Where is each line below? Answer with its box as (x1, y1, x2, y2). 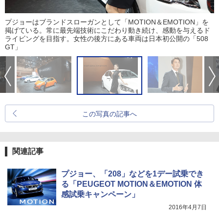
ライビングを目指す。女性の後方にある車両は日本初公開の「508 (5, 35, 208, 43)
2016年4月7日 (169, 204, 207, 211)
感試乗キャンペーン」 (61, 190, 139, 199)
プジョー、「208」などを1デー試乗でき (61, 170, 204, 178)
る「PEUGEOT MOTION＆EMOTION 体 (61, 180, 202, 189)
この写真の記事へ (82, 110, 137, 118)
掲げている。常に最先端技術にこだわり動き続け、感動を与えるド (5, 26, 210, 35)
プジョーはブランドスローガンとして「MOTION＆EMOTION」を (5, 18, 209, 26)
